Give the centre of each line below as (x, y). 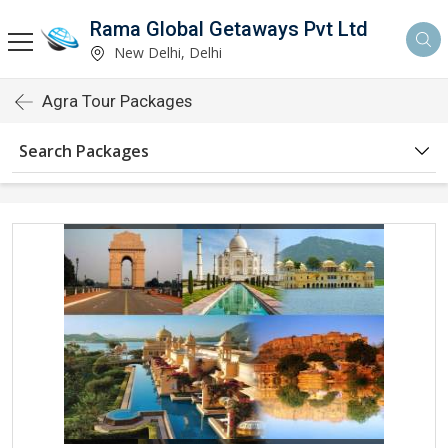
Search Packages (84, 151)
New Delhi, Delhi (166, 52)
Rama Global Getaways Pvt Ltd (229, 28)
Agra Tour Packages (117, 101)
